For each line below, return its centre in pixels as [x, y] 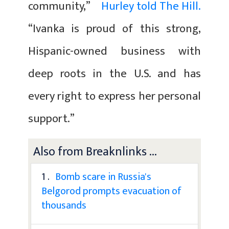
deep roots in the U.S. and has [114, 74]
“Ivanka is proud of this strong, [114, 29]
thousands [64, 205]
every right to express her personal [114, 96]
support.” [51, 119]
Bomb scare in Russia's [103, 177]
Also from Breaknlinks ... [95, 152]
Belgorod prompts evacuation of [111, 191]
